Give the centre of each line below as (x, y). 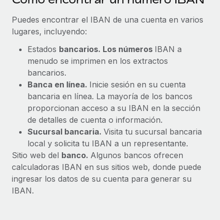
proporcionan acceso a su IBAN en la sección (114, 108)
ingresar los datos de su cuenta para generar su (102, 179)
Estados (43, 49)
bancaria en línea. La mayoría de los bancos (110, 96)
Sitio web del (37, 155)
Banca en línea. (58, 84)
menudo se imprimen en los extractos (98, 61)
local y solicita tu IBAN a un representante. (108, 143)
